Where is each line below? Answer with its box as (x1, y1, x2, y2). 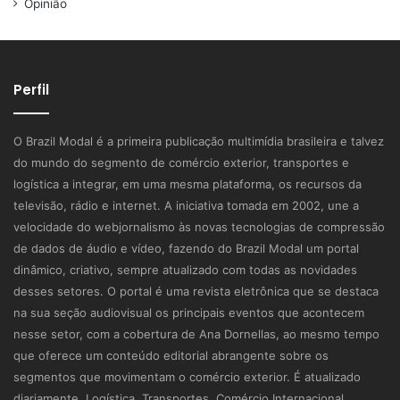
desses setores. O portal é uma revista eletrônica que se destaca (13, 284, 379, 299)
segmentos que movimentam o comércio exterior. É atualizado (13, 370, 361, 385)
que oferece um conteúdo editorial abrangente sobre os (13, 348, 329, 363)
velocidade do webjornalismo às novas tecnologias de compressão (13, 220, 385, 235)
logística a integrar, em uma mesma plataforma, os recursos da (13, 177, 362, 192)
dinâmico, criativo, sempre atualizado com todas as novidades (13, 262, 357, 278)
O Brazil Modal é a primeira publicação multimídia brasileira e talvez (13, 134, 384, 149)
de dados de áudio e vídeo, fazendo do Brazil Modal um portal (13, 241, 359, 256)
